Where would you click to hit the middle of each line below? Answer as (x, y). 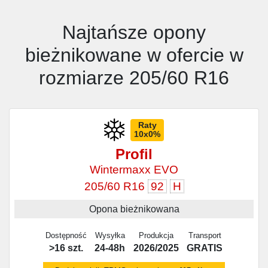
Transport (205, 235)
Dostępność (66, 235)
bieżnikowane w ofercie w (134, 55)
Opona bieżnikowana (134, 209)
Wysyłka (110, 235)
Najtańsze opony (134, 33)
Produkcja (156, 235)
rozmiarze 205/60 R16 (134, 78)
